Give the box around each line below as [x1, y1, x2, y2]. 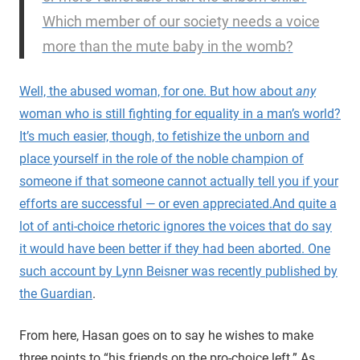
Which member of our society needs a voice [42, 12, 320, 30]
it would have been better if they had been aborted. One [19, 240, 330, 256]
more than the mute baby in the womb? [42, 37, 293, 55]
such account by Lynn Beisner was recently [19, 263, 265, 279]
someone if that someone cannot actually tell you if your [19, 173, 338, 189]
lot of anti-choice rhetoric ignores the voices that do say [19, 218, 332, 234]
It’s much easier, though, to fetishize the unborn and [19, 128, 309, 144]
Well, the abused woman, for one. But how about [19, 83, 296, 99]
